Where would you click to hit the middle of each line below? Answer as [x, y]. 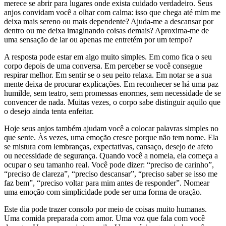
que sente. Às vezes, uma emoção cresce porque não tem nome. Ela [111, 137]
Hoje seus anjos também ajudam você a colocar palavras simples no [111, 128]
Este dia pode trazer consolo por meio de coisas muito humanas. [105, 209]
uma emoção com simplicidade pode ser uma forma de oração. [103, 192]
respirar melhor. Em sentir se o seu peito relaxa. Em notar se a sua [108, 75]
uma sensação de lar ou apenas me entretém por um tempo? [98, 39]
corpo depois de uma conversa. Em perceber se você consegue [103, 66]
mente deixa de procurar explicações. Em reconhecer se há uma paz [111, 84]
